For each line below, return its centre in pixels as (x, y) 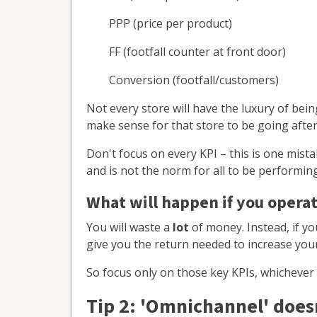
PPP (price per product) (171, 23)
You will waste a (129, 227)
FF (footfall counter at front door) (197, 51)
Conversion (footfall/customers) (194, 80)
